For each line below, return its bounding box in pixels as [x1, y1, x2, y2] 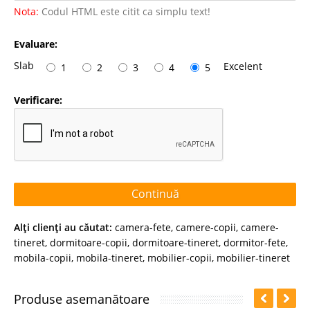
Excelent [224, 59, 262, 72]
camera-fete [115, 220, 171, 234]
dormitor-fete [224, 235, 286, 249]
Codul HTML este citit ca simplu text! [39, 4, 210, 18]
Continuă [131, 186, 179, 201]
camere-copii [176, 220, 236, 234]
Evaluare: [14, 37, 57, 51]
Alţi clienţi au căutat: [14, 220, 112, 234]
